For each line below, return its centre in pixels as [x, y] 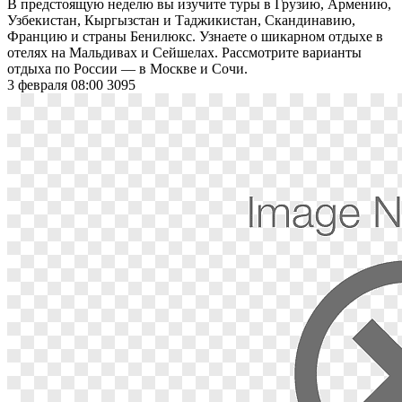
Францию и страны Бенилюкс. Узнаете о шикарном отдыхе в [195, 36]
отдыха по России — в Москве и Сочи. [129, 68]
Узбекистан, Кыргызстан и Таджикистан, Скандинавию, [181, 20]
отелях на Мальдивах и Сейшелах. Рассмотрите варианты [184, 52]
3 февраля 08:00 [57, 84]
